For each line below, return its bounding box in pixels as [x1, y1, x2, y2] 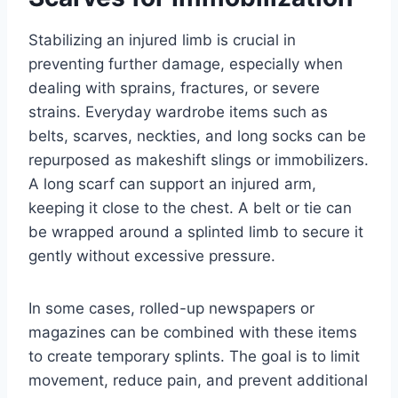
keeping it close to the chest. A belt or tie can [28, 199, 352, 218]
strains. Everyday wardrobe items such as [28, 103, 328, 122]
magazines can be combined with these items [28, 323, 357, 342]
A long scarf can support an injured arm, [28, 175, 316, 194]
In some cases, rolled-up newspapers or [28, 299, 314, 318]
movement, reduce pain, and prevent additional [28, 371, 368, 390]
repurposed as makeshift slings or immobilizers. [28, 151, 369, 170]
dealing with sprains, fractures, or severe [28, 79, 320, 98]
